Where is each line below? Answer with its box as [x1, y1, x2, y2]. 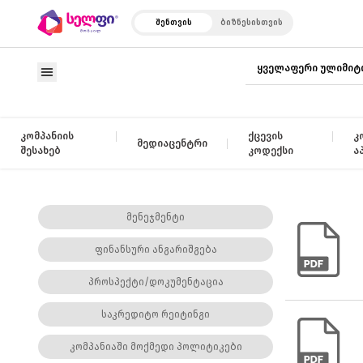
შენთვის [155, 18, 192, 28]
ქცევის [247, 130, 283, 142]
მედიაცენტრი [136, 138, 207, 149]
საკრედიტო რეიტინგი [101, 309, 210, 320]
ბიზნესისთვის [220, 18, 283, 28]
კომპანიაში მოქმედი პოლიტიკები [69, 341, 242, 352]
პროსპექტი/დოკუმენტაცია [88, 276, 224, 288]
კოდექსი [247, 145, 293, 156]
